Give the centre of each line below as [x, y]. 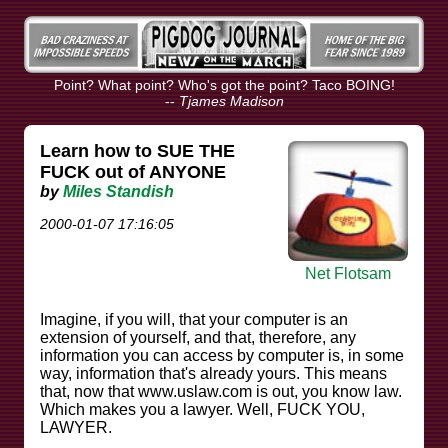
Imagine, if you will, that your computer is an [194, 319]
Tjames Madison [231, 101]
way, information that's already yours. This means [213, 373]
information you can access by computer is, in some [222, 355]
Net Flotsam [348, 273]
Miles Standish [118, 192]
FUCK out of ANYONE [133, 172]
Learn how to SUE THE [137, 151]
